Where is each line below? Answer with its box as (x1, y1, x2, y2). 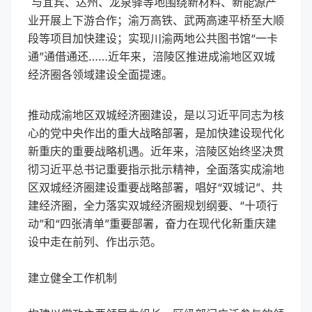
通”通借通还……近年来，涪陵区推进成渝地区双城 (28, 49, 275, 63)
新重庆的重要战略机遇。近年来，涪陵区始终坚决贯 (28, 144, 284, 158)
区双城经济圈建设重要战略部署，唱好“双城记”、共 (28, 180, 283, 194)
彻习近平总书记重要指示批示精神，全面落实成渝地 (28, 162, 284, 176)
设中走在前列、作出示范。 (28, 235, 162, 249)
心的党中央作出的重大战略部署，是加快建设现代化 (28, 126, 284, 140)
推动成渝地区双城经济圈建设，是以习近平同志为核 (28, 108, 284, 122)
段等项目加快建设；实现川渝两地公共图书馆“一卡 (28, 31, 278, 45)
